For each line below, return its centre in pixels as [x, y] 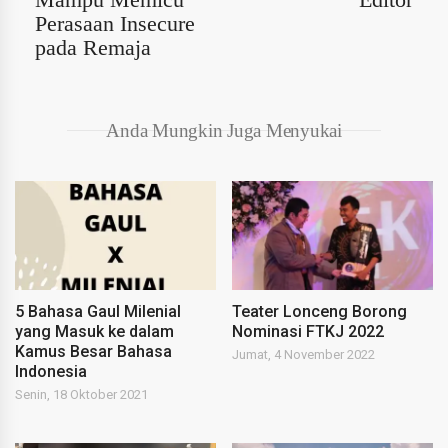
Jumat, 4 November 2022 [304, 354]
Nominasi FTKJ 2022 [308, 331]
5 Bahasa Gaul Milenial [98, 311]
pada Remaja [93, 47]
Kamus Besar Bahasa [93, 351]
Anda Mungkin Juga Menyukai [224, 130]
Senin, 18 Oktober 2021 [81, 394]
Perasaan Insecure [115, 23]
